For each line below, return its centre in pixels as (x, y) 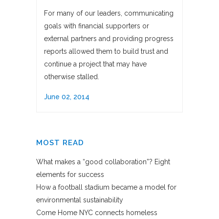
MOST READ (60, 143)
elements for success (70, 175)
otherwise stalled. (72, 77)
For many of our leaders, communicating (109, 13)
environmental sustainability (80, 200)
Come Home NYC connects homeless (97, 213)
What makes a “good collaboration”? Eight (103, 162)
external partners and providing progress (109, 39)
